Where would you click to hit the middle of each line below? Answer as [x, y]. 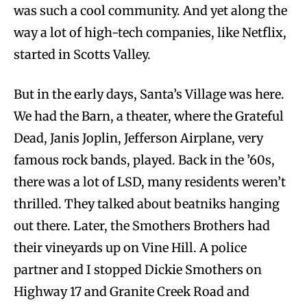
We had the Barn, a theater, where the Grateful [149, 116]
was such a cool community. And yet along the [150, 10]
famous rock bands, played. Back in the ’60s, [144, 160]
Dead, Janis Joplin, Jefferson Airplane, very [138, 138]
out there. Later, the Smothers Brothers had [142, 225]
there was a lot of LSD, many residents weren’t [150, 182]
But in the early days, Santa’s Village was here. [149, 94]
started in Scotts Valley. [82, 54]
